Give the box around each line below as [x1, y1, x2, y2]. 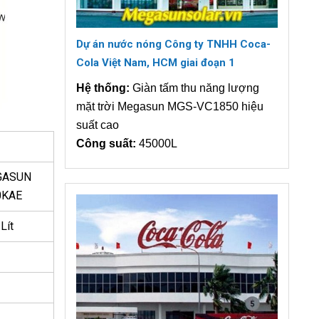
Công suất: [76, 137, 136, 150]
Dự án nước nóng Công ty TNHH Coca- [76, 38, 271, 51]
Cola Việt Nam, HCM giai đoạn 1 [76, 56, 235, 69]
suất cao [76, 119, 119, 131]
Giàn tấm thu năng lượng [130, 82, 259, 94]
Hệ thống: [76, 82, 130, 94]
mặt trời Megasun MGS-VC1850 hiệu [76, 100, 263, 113]
